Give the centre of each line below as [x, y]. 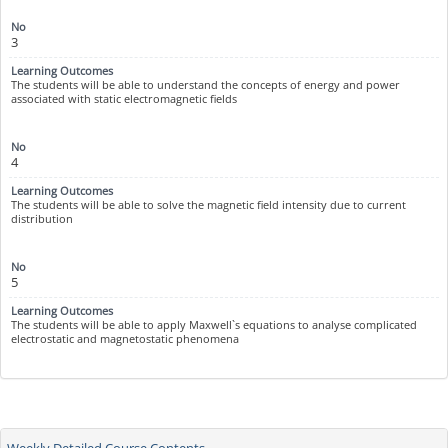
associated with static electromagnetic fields [124, 99]
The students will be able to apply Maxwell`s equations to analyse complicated [214, 325]
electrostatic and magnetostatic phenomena [125, 339]
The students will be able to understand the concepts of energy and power [205, 85]
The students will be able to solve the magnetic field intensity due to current [208, 205]
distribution [42, 219]
